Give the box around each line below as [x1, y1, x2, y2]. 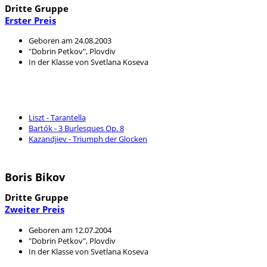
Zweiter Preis [5, 203, 64, 216]
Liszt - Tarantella [29, 112, 86, 123]
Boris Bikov [5, 170, 65, 185]
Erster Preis [5, 14, 56, 27]
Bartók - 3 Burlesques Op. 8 [29, 123, 124, 134]
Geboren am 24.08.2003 [29, 35, 111, 46]
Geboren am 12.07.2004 [29, 224, 111, 235]
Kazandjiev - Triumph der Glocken [29, 133, 147, 145]
